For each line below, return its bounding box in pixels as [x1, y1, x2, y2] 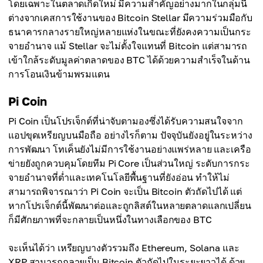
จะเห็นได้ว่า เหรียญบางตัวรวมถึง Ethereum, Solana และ [8, 242, 240, 254]
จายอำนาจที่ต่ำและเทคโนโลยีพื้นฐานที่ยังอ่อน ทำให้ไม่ [8, 171, 230, 184]
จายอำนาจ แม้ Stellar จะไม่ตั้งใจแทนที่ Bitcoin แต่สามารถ [8, 40, 248, 52]
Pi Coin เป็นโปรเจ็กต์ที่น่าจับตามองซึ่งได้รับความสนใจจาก [8, 115, 243, 127]
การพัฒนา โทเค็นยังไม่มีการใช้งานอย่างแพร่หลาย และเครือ [8, 143, 251, 156]
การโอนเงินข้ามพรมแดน [8, 68, 110, 80]
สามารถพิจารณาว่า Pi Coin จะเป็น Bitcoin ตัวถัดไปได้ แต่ [8, 186, 242, 198]
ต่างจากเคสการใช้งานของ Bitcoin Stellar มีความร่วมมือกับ [8, 12, 253, 24]
